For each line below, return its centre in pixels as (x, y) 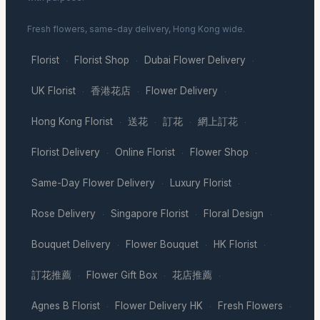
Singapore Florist (150, 213)
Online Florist (145, 152)
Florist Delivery (66, 152)
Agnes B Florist (66, 305)
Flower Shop (219, 152)
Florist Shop (102, 60)
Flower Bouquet (162, 244)
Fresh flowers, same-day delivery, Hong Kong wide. (136, 29)
